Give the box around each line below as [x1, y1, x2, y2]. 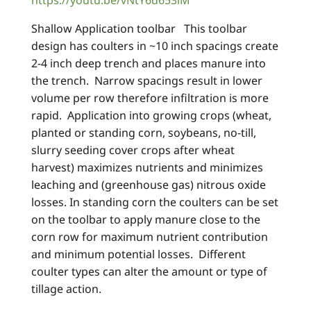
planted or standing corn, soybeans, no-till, [31, 125, 256, 141]
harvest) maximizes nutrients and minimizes [31, 160, 263, 176]
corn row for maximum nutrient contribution [31, 229, 268, 245]
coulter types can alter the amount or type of [31, 264, 267, 280]
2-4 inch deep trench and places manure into [31, 56, 266, 72]
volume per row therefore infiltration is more [31, 90, 269, 106]
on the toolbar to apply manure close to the [31, 212, 260, 228]
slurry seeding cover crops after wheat [31, 142, 235, 158]
